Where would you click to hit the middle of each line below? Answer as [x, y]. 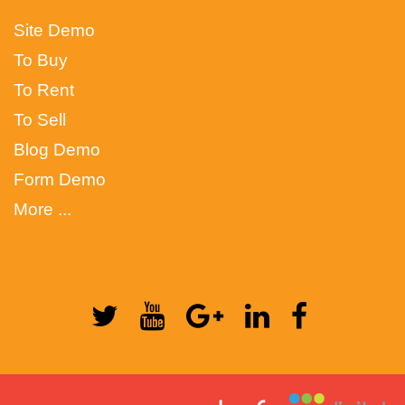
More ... [43, 209]
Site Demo [55, 30]
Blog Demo [57, 150]
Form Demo [60, 179]
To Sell [40, 120]
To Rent [44, 90]
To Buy [41, 60]
